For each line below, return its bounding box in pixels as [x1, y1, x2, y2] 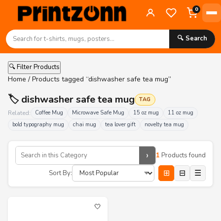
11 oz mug [168, 109, 193, 116]
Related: [8, 109, 31, 117]
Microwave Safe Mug [72, 109, 124, 116]
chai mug [73, 121, 96, 128]
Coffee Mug [35, 109, 63, 116]
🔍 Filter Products [9, 63, 60, 72]
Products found [160, 150, 206, 160]
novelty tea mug [145, 121, 184, 128]
